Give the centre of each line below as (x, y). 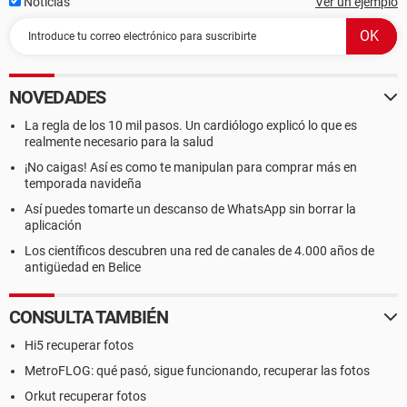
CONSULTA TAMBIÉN (89, 317)
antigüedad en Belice (83, 267)
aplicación (53, 225)
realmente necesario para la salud (119, 142)
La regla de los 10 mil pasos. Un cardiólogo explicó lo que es (191, 125)
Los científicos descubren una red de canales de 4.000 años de (199, 251)
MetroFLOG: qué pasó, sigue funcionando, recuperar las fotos (197, 371)
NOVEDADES (57, 97)
